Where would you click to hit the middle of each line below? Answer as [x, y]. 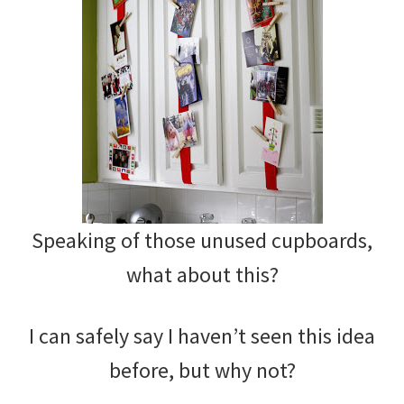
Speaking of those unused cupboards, [202, 240]
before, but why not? [202, 370]
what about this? [202, 274]
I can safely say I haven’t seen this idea [202, 335]
